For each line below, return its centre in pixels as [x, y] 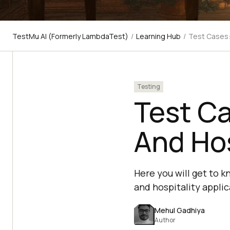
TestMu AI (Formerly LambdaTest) [70, 36]
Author [165, 220]
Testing [148, 87]
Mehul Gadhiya [179, 210]
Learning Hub [158, 36]
